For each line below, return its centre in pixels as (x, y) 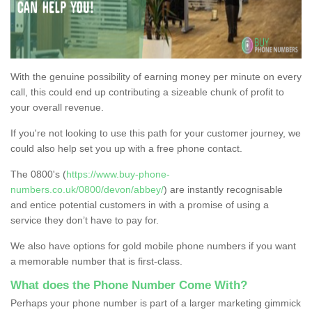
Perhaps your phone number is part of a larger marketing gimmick (156, 303)
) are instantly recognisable (223, 189)
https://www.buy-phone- (118, 174)
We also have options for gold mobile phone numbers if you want (153, 245)
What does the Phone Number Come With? (129, 285)
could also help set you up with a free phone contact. (126, 148)
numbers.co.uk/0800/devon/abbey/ (87, 189)
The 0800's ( (38, 174)
